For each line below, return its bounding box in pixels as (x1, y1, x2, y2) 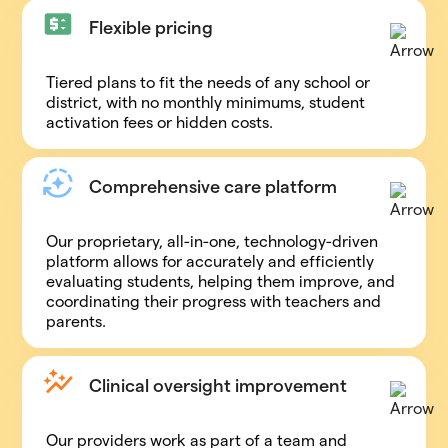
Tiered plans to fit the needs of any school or (46, 74, 371, 91)
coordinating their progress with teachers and (46, 293, 382, 310)
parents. (46, 313, 107, 330)
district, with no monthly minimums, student (46, 94, 366, 111)
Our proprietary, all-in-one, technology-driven (46, 233, 379, 250)
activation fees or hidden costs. (46, 114, 274, 131)
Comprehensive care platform (89, 176, 338, 196)
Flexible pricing (89, 17, 214, 37)
